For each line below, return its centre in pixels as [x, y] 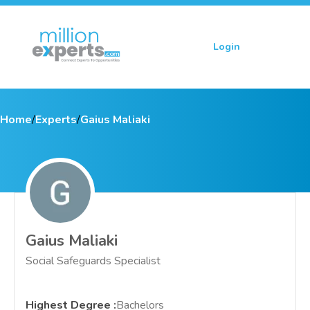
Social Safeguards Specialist [93, 261]
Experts [56, 120]
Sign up [281, 47]
